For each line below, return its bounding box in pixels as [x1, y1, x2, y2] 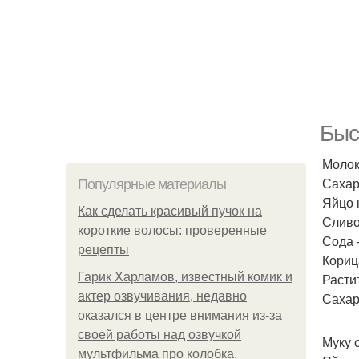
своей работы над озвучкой [78, 328, 241, 341]
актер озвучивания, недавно [78, 289, 247, 303]
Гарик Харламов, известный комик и [78, 270, 292, 284]
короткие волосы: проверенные [78, 224, 267, 237]
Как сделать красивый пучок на [78, 204, 262, 218]
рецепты [78, 243, 129, 256]
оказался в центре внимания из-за [78, 309, 282, 322]
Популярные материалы [78, 176, 226, 192]
